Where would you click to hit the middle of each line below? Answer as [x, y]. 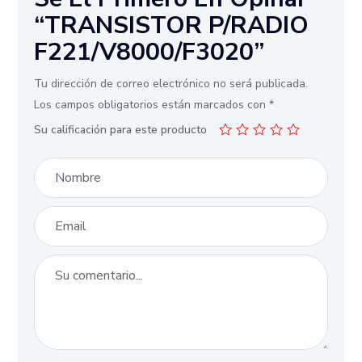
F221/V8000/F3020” [149, 52]
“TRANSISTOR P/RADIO [172, 25]
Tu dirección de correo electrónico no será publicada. [171, 83]
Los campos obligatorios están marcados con [152, 104]
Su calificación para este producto [121, 129]
